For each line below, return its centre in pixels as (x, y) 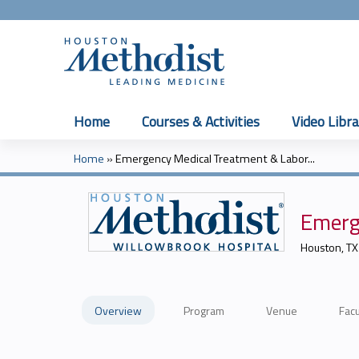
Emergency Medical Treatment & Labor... (215, 159)
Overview (118, 311)
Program (204, 311)
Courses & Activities (201, 121)
